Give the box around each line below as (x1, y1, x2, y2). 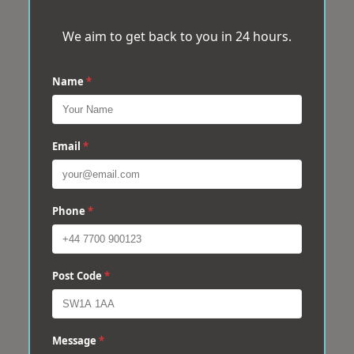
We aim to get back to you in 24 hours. (62, 28, 292, 46)
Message (52, 333, 99, 348)
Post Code (52, 269, 104, 284)
